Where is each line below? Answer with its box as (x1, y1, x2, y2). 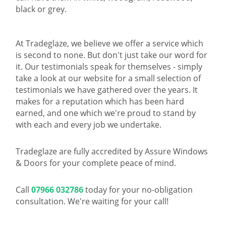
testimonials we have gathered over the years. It (16, 84, 198, 95)
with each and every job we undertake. (16, 119, 162, 130)
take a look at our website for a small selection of (16, 72, 201, 84)
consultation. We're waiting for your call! (16, 195, 169, 207)
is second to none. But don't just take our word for (16, 49, 208, 61)
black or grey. (16, 3, 67, 15)
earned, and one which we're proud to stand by (16, 107, 196, 119)
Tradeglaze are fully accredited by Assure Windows (16, 145, 208, 157)
